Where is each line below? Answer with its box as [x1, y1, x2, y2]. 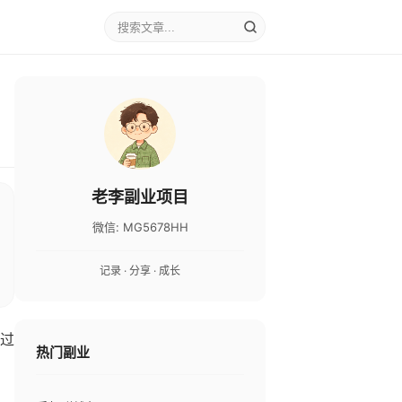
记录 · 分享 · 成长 [100, 264, 180, 277]
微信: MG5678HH [92, 220, 188, 234]
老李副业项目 [92, 188, 188, 206]
